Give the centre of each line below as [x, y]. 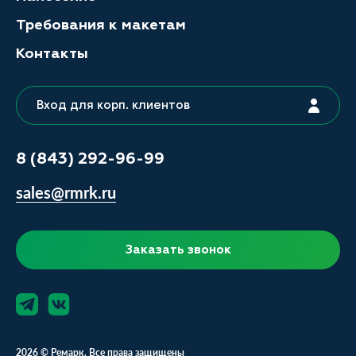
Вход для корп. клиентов [113, 105]
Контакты [52, 53]
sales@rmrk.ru [66, 192]
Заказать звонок [178, 250]
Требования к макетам [101, 25]
